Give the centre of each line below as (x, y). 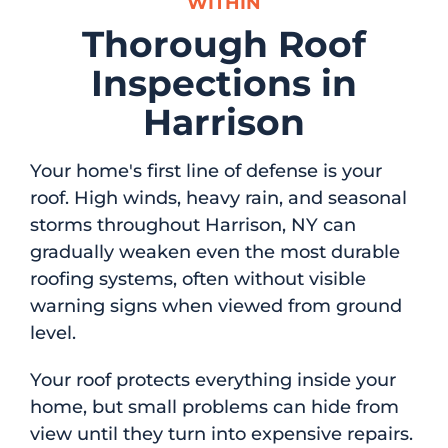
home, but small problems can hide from (214, 406)
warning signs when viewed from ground (216, 305)
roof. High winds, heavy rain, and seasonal (218, 197)
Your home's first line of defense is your (206, 170)
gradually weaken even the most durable (215, 251)
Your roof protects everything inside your (213, 379)
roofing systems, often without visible (198, 278)
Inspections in (224, 82)
